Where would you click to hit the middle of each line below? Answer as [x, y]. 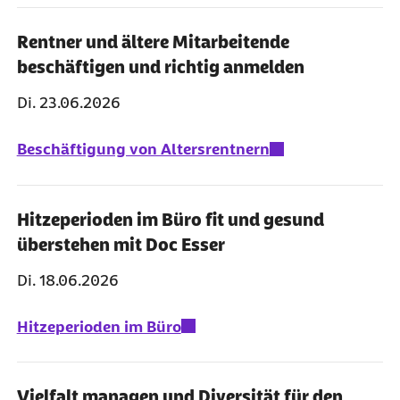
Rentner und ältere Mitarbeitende [153, 42]
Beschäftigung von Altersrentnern [143, 150]
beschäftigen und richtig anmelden [160, 67]
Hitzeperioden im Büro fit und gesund [170, 219]
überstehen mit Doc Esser [121, 244]
